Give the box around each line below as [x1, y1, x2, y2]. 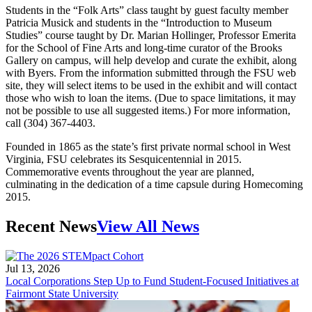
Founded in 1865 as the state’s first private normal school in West [6, 140, 290, 153]
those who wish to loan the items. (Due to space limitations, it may [6, 91, 296, 104]
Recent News [6, 217, 97, 235]
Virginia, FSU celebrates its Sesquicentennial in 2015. [6, 153, 242, 165]
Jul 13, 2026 [6, 262, 60, 274]
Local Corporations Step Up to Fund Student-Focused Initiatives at [6, 274, 299, 287]
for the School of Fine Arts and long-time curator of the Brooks [6, 41, 282, 54]
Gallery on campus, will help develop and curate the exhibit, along [6, 54, 297, 66]
